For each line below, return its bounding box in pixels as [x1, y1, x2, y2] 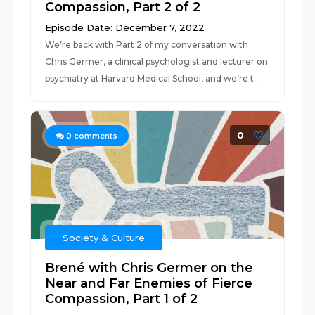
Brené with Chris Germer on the [45, 260, 254, 276]
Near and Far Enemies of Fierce [45, 276, 253, 291]
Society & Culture [63, 232, 146, 243]
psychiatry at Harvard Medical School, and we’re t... [45, 73, 261, 84]
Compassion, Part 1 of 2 [45, 291, 198, 307]
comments [72, 131, 118, 141]
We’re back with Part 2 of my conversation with [45, 39, 249, 50]
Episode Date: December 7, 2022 [45, 22, 205, 33]
